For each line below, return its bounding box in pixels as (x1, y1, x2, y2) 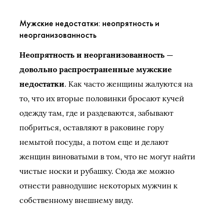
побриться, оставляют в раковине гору (19, 123, 164, 132)
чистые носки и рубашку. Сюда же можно (19, 166, 174, 176)
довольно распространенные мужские (19, 64, 172, 74)
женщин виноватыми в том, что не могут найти (19, 152, 195, 161)
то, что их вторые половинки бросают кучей (19, 93, 184, 103)
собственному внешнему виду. (19, 195, 133, 205)
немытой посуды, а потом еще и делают (19, 137, 169, 147)
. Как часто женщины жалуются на (64, 79, 193, 89)
